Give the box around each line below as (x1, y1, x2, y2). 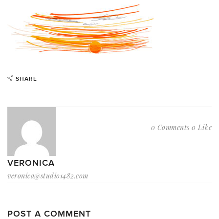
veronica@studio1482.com (7, 171, 88, 180)
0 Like (192, 123, 212, 132)
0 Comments (151, 123, 190, 132)
